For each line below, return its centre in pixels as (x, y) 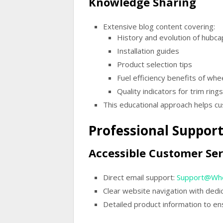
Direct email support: (140, 177)
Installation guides (148, 51)
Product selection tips (155, 64)
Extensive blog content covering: (159, 26)
